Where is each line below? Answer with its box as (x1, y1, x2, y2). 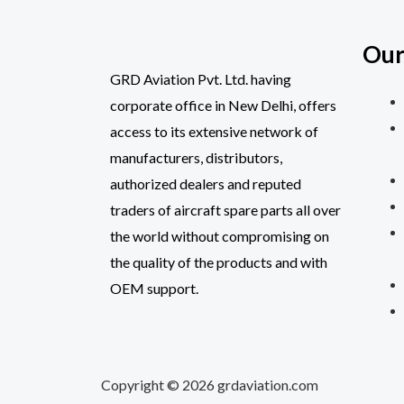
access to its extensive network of (110, 123, 318, 140)
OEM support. (110, 280, 198, 297)
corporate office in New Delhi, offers (110, 96, 336, 114)
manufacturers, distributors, (110, 149, 282, 166)
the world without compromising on (110, 227, 329, 244)
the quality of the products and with (110, 253, 327, 271)
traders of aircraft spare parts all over (110, 201, 341, 218)
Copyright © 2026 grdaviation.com (101, 376, 318, 393)
